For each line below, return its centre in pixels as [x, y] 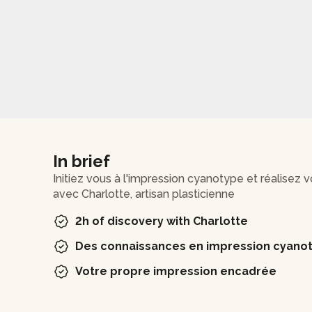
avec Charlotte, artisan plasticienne [144, 194]
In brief [81, 161]
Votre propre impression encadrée [176, 271]
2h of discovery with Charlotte [162, 221]
